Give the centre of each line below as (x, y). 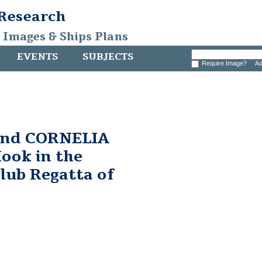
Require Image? (226, 63)
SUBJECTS (108, 57)
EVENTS (37, 57)
